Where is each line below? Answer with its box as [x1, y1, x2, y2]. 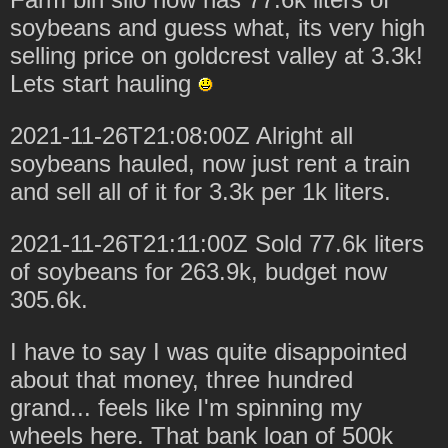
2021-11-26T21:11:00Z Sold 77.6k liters [10, 229, 424, 257]
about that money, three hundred [10, 365, 353, 393]
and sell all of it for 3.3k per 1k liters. [10, 177, 391, 205]
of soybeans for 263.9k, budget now [10, 257, 387, 285]
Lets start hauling [10, 69, 198, 97]
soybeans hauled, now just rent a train [10, 149, 410, 177]
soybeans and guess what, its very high [10, 13, 425, 41]
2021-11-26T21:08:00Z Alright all [10, 121, 353, 149]
